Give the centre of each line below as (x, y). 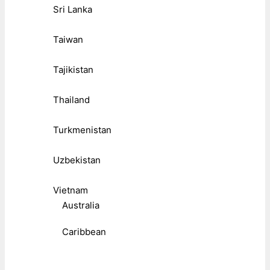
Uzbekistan (77, 160)
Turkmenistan (82, 130)
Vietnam (71, 190)
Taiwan (68, 40)
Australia (81, 206)
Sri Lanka (73, 10)
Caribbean (84, 232)
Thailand (71, 100)
